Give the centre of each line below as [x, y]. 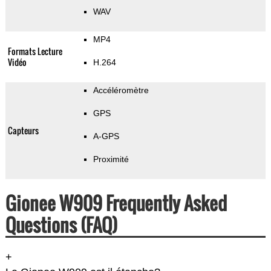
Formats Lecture [35, 51]
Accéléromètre [121, 90]
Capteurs [23, 131]
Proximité [111, 159]
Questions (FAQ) [61, 225]
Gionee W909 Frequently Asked [116, 203]
